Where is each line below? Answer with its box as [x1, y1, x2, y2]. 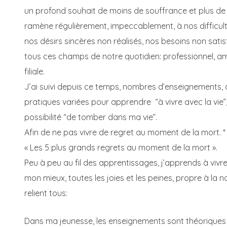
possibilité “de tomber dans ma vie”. [24, 111, 157, 122]
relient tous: [24, 187, 67, 198]
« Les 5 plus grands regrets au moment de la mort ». [24, 142, 217, 153]
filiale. [24, 66, 45, 77]
